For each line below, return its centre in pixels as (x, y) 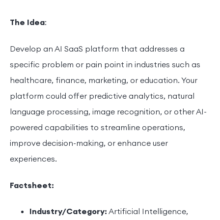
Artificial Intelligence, (148, 212)
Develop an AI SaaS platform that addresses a (97, 49)
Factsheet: (32, 186)
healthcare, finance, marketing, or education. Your (104, 81)
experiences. (33, 159)
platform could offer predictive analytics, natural (102, 96)
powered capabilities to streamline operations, (97, 128)
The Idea (27, 23)
